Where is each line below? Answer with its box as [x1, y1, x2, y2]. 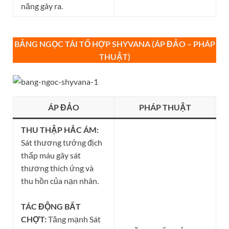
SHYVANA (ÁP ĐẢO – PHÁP [111, 39, 215, 49]
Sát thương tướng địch [21, 138, 102, 148]
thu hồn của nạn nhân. [21, 176, 99, 186]
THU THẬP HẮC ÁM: [21, 125, 99, 135]
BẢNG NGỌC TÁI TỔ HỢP [14, 39, 112, 49]
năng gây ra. [21, 1, 63, 11]
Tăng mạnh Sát [48, 214, 101, 224]
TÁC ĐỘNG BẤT [21, 201, 81, 212]
